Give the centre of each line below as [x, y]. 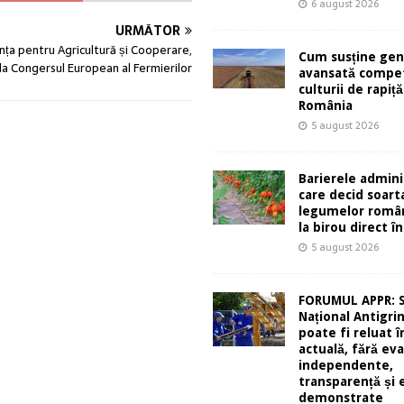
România [325, 105]
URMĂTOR [147, 31]
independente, [345, 365]
